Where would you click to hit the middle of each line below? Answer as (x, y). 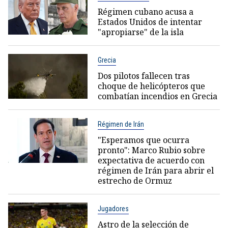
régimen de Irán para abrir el (155, 170)
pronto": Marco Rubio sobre (151, 150)
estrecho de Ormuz (135, 181)
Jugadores (113, 209)
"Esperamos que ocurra (143, 140)
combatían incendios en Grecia (157, 96)
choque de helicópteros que (151, 86)
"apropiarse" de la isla (140, 32)
